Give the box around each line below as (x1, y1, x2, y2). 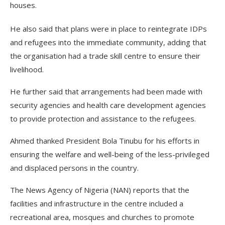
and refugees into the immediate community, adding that (10, 37, 206, 47)
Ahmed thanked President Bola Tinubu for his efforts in (10, 136, 199, 146)
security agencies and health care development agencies (10, 100, 206, 110)
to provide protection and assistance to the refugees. (10, 114, 196, 124)
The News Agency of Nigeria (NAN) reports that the (10, 185, 189, 195)
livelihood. (10, 64, 44, 74)
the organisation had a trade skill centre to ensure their (10, 51, 200, 61)
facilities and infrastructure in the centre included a (10, 198, 183, 208)
